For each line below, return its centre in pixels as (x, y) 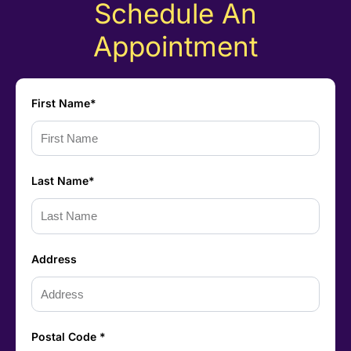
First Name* (64, 103)
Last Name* (63, 181)
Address (54, 259)
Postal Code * (69, 337)
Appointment (175, 46)
